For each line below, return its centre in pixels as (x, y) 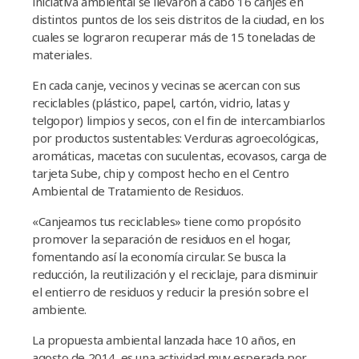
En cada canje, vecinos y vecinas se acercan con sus (167, 85)
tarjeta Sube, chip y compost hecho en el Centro (161, 173)
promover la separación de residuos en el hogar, (161, 239)
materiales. (62, 54)
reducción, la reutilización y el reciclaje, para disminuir (175, 274)
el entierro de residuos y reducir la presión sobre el (170, 292)
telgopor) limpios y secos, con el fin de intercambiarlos (179, 120)
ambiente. (59, 309)
